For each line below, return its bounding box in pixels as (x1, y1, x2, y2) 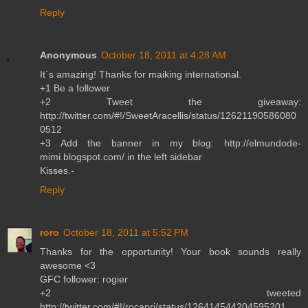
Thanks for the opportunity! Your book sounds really (40, 245, 301, 257)
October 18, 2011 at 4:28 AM (101, 49, 226, 60)
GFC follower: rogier (40, 273, 128, 285)
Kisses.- (40, 164, 74, 176)
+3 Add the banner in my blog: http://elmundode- (40, 137, 301, 148)
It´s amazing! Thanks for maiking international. (40, 68, 241, 80)
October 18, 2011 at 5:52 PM (63, 226, 188, 238)
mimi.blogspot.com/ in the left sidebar (40, 151, 202, 162)
